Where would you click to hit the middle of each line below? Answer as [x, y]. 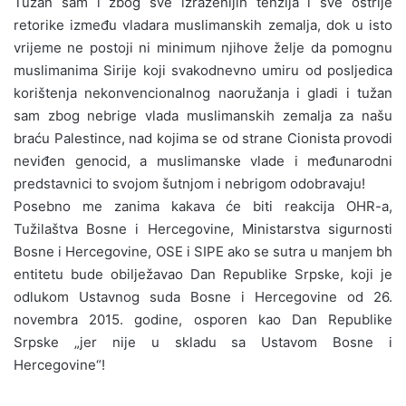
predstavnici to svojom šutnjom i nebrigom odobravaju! [189, 183]
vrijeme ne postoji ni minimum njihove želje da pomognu [203, 47]
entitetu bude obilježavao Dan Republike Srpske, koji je [203, 274]
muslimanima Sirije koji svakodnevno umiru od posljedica [203, 70]
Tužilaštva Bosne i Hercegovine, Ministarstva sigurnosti [203, 228]
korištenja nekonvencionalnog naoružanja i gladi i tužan [203, 92]
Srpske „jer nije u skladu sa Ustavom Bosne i [203, 342]
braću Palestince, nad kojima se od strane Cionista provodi [203, 138]
